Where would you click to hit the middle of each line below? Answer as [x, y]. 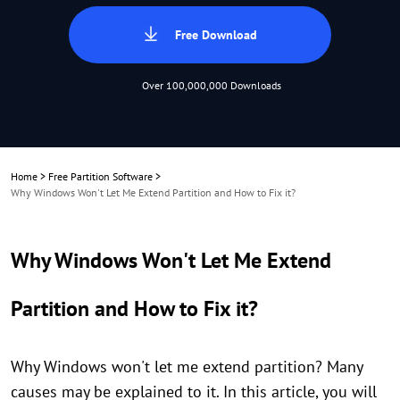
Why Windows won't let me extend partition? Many [187, 367]
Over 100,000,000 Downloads [212, 85]
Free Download [216, 35]
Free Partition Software [100, 176]
